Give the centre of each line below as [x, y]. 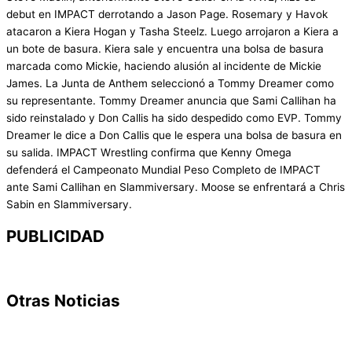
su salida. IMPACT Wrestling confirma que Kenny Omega [149, 152]
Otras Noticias [63, 301]
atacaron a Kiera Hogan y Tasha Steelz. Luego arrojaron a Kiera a [172, 31]
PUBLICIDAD [55, 236]
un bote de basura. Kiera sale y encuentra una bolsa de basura [165, 48]
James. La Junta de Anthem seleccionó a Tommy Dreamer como [170, 83]
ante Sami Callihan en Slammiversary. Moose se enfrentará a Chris [176, 187]
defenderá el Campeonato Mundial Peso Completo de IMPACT [163, 169]
